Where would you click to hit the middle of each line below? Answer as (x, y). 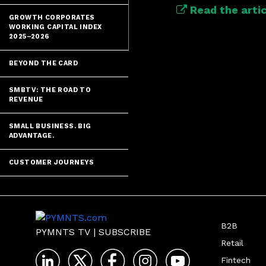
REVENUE (26, 99)
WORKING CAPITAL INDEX (56, 27)
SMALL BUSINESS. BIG (50, 126)
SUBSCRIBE (125, 232)
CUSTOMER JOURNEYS (52, 162)
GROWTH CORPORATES (52, 18)
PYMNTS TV (63, 232)
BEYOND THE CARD (43, 63)
